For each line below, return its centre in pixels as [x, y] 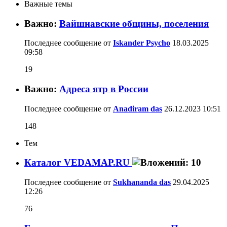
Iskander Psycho [142, 43]
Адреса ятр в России [104, 89]
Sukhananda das [142, 182]
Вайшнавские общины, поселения [134, 23]
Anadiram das [138, 108]
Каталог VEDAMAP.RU [78, 163]
